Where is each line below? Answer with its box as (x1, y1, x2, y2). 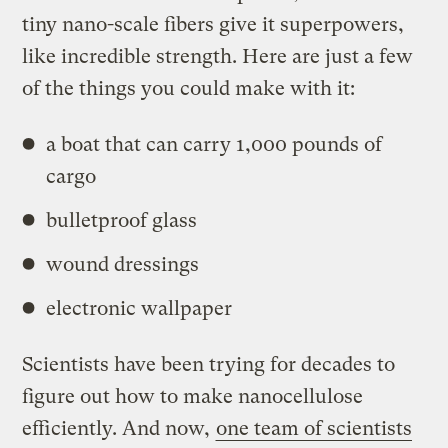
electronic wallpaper (46, 296, 233, 320)
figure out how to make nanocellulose (22, 384, 364, 408)
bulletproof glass (46, 208, 198, 232)
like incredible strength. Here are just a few (22, 44, 414, 68)
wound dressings (46, 252, 200, 276)
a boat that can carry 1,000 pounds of (46, 132, 383, 156)
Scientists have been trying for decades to (22, 352, 396, 376)
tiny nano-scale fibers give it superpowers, (22, 12, 405, 36)
